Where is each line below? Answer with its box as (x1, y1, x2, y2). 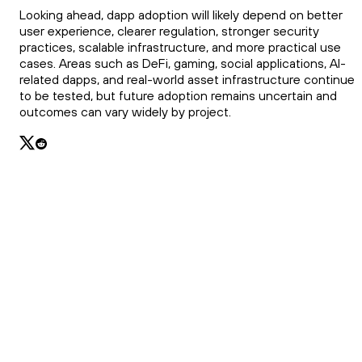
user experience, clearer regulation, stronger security (19, 23, 319, 40)
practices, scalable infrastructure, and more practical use (19, 39, 341, 56)
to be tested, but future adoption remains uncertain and (19, 87, 337, 104)
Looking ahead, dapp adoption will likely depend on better (19, 6, 343, 23)
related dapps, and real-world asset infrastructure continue (19, 71, 355, 88)
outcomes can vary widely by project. (19, 103, 231, 120)
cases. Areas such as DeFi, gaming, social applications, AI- (19, 55, 346, 72)
